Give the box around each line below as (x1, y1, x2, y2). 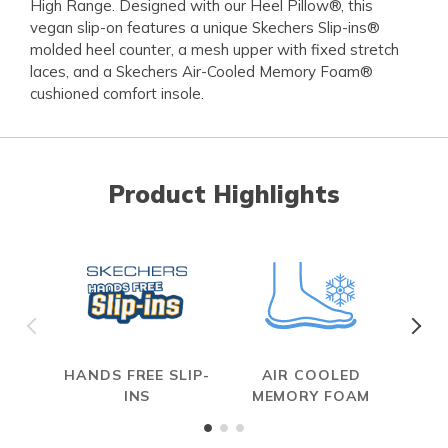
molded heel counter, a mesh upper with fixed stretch (30, 39, 399, 59)
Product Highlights (108, 178, 340, 209)
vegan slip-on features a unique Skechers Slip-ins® (30, 17, 380, 37)
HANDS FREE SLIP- (64, 365, 210, 384)
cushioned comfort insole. (30, 83, 204, 103)
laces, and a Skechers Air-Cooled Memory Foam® (30, 61, 373, 81)
